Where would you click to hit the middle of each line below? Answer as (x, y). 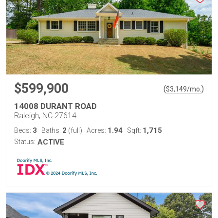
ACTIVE (51, 142)
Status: (25, 142)
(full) (74, 130)
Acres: (97, 130)
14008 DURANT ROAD (55, 106)
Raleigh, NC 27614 (45, 116)
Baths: (52, 130)
